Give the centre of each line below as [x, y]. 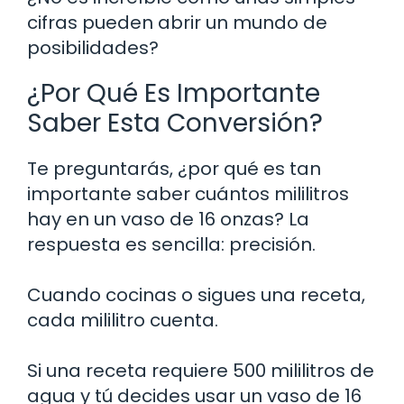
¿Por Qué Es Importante [174, 94]
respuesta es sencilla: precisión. [171, 245]
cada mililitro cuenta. [123, 321]
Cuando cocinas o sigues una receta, [196, 295]
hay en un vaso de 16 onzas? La [168, 220]
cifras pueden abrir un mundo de [177, 23]
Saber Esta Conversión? [175, 124]
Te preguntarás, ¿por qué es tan [174, 169]
